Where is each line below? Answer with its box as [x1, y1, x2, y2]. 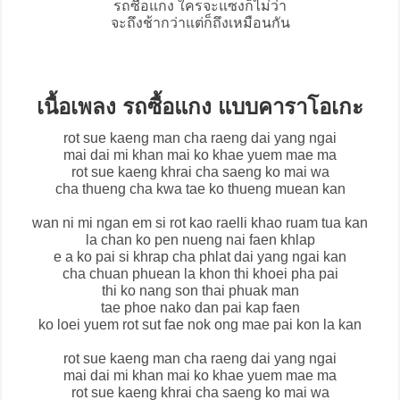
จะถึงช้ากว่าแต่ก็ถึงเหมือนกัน [110, 15, 290, 31]
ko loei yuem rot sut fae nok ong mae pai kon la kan [38, 317, 362, 333]
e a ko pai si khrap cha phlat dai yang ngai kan [54, 249, 346, 265]
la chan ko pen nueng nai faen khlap [85, 232, 315, 248]
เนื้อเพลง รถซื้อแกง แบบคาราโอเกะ [37, 95, 363, 120]
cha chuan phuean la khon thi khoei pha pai [62, 266, 338, 282]
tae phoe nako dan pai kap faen [100, 300, 300, 316]
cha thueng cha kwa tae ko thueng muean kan [54, 181, 346, 197]
